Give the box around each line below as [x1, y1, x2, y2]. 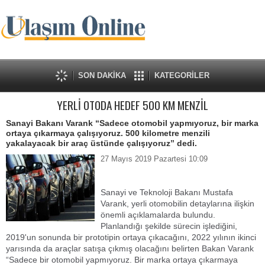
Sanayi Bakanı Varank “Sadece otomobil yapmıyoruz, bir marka [6, 118, 258, 128]
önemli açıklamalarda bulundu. [101, 210, 215, 219]
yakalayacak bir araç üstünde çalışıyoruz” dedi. [6, 138, 197, 148]
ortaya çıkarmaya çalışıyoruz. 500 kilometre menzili [6, 128, 210, 138]
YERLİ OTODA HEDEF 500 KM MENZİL [57, 96, 208, 114]
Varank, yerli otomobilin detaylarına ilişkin [101, 199, 254, 208]
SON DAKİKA [78, 71, 126, 80]
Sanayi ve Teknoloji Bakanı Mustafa [101, 188, 233, 197]
